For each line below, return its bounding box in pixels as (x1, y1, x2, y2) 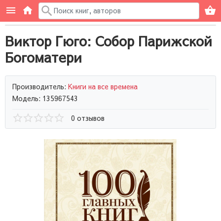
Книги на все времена (68, 81, 138, 91)
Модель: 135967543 (12, 93, 78, 103)
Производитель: (12, 81, 68, 91)
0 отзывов (71, 112, 105, 123)
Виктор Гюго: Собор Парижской (5, 31, 212, 50)
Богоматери (5, 47, 82, 67)
